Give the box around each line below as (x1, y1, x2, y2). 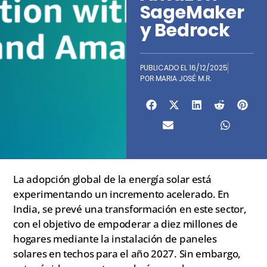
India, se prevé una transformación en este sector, (13, 201, 247, 216)
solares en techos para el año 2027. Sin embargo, (13, 246, 241, 260)
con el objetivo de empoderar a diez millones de (13, 216, 238, 231)
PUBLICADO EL (139, 63, 189, 73)
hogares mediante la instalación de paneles (13, 231, 217, 246)
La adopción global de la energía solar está (13, 172, 212, 186)
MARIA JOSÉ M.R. (155, 74, 212, 83)
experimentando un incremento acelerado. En (13, 187, 229, 201)
